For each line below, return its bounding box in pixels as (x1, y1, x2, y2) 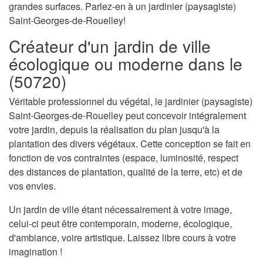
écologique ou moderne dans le (9, 51, 242, 75)
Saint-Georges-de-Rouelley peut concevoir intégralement (9, 108, 246, 122)
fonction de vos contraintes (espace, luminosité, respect (9, 150, 238, 164)
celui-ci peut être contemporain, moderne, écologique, (9, 216, 232, 230)
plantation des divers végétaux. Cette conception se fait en (9, 136, 251, 150)
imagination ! (9, 244, 62, 258)
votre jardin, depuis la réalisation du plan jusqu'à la (9, 122, 220, 136)
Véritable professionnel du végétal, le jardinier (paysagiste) (9, 94, 252, 108)
